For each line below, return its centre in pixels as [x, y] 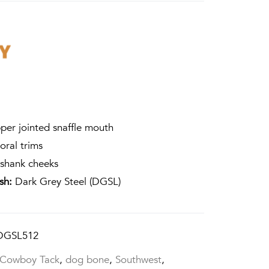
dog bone [88, 260]
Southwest [139, 260]
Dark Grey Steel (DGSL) [67, 181]
